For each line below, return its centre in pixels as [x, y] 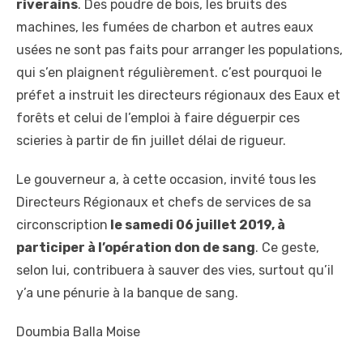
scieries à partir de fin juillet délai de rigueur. [151, 140]
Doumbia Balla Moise [78, 331]
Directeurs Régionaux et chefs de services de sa [164, 202]
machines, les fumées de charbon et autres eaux [165, 27]
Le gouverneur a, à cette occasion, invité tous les [166, 179]
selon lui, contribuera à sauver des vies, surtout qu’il [175, 270]
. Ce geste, [287, 247]
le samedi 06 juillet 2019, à [198, 224]
